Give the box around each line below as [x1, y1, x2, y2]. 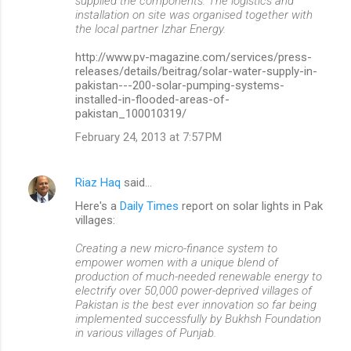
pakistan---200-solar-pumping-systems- [75, 78, 284, 92]
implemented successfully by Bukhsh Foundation [75, 312, 321, 326]
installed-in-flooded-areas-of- [75, 92, 230, 107]
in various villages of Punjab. [75, 326, 216, 340]
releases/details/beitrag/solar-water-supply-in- [75, 64, 317, 78]
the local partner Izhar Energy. [75, 22, 226, 36]
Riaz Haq [75, 175, 121, 190]
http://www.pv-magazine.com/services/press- [75, 50, 312, 64]
